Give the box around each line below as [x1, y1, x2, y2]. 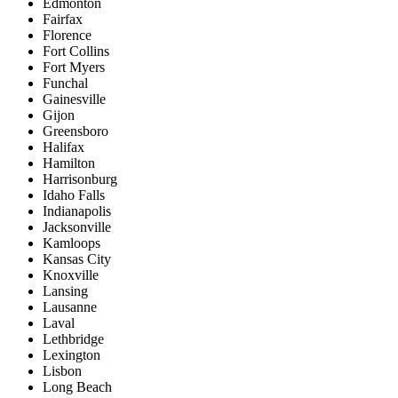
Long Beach [43, 379, 112, 395]
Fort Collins [43, 44, 109, 60]
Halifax [43, 139, 84, 155]
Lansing [43, 283, 88, 299]
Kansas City [43, 251, 111, 267]
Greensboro [43, 123, 108, 139]
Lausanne [43, 299, 97, 315]
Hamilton [43, 155, 95, 171]
